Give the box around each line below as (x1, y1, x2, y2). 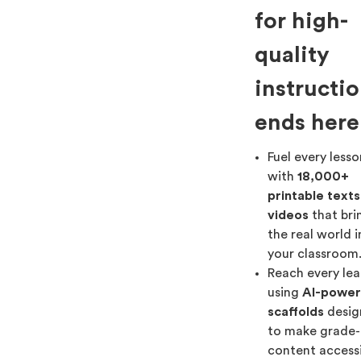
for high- (255, 10, 349, 32)
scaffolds (268, 305, 325, 318)
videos (268, 209, 309, 222)
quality (255, 44, 330, 66)
